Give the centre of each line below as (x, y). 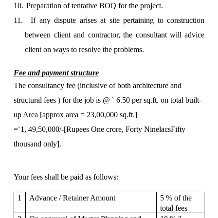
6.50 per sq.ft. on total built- (159, 100)
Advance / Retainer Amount (73, 198)
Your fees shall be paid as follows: (66, 177)
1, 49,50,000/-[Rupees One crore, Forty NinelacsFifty (103, 129)
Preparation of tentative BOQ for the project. (94, 6)
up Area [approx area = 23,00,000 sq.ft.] (75, 115)
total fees (174, 208)
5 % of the (176, 198)
